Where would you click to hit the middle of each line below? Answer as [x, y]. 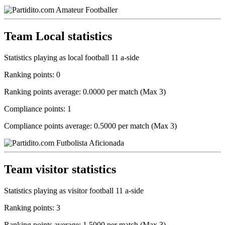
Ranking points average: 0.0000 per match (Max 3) [85, 91]
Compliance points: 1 [38, 108]
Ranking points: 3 [32, 207]
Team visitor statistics [60, 169]
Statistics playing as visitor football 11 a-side [74, 190]
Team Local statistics [58, 36]
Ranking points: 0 [32, 74]
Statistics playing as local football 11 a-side [72, 57]
